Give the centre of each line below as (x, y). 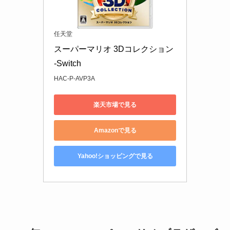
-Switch (68, 64)
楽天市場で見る (115, 104)
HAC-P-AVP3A (74, 79)
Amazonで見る (115, 130)
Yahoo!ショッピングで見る (115, 156)
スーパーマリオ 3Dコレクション (114, 49)
